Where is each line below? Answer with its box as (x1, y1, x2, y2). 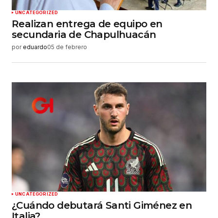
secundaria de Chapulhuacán (12, 29, 156, 41)
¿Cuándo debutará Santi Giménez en (12, 199, 192, 211)
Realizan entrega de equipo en (12, 18, 163, 30)
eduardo (23, 43, 47, 51)
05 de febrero (47, 43, 87, 51)
